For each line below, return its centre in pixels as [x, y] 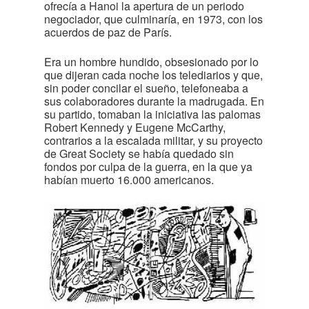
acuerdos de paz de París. [108, 32]
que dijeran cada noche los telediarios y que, [153, 75]
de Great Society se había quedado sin [139, 153]
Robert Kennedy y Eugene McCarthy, [135, 127]
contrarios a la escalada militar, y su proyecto [153, 140]
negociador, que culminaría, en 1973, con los [153, 19]
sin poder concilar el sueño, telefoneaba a [146, 88]
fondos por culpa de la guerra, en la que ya [148, 167]
